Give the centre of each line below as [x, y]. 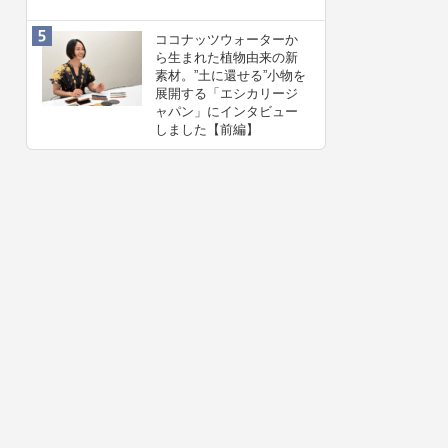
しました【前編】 [207, 129]
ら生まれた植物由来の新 [226, 57]
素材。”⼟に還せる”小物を [230, 75]
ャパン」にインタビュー [226, 111]
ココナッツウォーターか [226, 39]
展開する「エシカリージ [226, 93]
